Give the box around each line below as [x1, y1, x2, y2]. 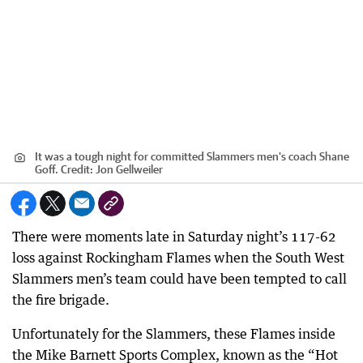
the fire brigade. [12, 292, 109, 308]
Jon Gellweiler [96, 163, 163, 176]
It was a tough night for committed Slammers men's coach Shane [35, 150, 349, 163]
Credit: [58, 163, 96, 176]
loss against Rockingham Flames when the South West [12, 250, 344, 266]
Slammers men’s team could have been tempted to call [12, 271, 347, 287]
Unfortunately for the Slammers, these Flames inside [12, 326, 335, 342]
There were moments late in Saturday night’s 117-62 [12, 228, 336, 245]
